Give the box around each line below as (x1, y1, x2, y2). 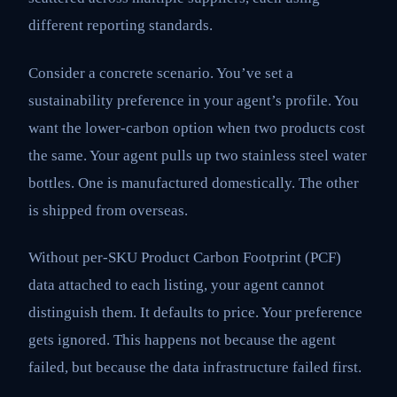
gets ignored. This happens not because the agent (28, 331, 336, 348)
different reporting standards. (28, 17, 213, 35)
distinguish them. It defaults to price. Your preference (28, 303, 362, 321)
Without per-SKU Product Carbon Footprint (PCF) (28, 248, 341, 266)
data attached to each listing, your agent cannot (28, 276, 324, 293)
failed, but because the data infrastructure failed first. (28, 358, 362, 376)
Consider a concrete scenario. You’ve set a (28, 64, 293, 82)
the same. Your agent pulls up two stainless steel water (28, 146, 367, 164)
